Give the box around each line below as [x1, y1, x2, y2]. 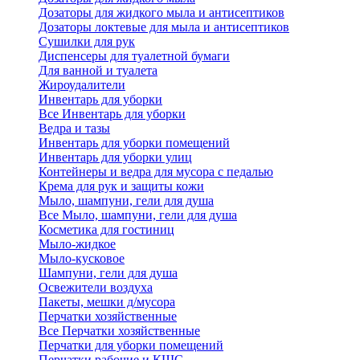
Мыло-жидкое [39, 237, 116, 251]
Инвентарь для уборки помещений [39, 136, 230, 149]
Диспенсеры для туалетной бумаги [39, 49, 230, 63]
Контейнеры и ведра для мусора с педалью [39, 165, 273, 178]
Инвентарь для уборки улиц [39, 150, 192, 164]
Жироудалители [39, 78, 125, 92]
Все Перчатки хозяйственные [39, 324, 200, 337]
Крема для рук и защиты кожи [39, 179, 204, 193]
